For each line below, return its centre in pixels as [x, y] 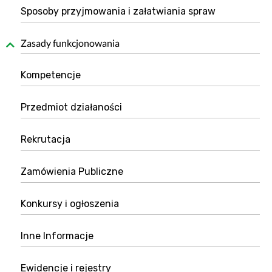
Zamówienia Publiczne [72, 172]
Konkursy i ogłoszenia [70, 204]
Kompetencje [51, 75]
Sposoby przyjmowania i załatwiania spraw [118, 11]
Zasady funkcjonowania [70, 43]
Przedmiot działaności [71, 107]
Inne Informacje [57, 236]
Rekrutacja [46, 139]
